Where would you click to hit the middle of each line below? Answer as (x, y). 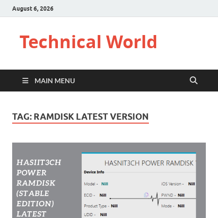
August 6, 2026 (33, 8)
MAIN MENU (55, 81)
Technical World (89, 42)
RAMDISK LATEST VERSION (91, 117)
